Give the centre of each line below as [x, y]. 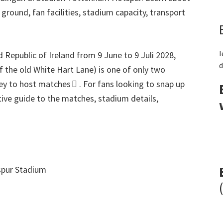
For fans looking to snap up [134, 84]
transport [167, 12]
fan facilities [56, 12]
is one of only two [132, 69]
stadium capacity [114, 12]
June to [118, 55]
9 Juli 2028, [154, 55]
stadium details [127, 98]
